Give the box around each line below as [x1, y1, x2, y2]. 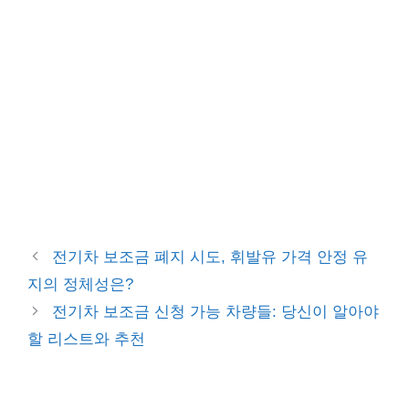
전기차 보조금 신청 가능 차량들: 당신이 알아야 [52, 303, 380, 320]
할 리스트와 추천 [27, 330, 145, 348]
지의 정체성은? [27, 276, 133, 293]
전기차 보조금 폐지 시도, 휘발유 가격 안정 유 [52, 248, 369, 266]
